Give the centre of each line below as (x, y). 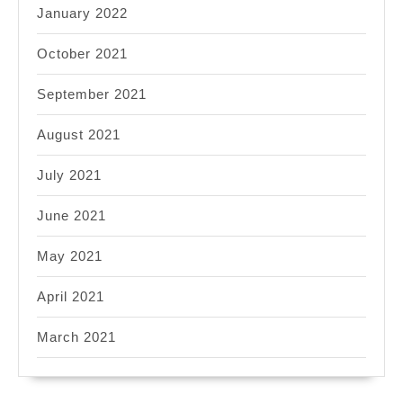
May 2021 (70, 255)
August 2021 (79, 134)
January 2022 (82, 13)
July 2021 (69, 175)
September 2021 (92, 94)
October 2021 (82, 53)
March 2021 (76, 336)
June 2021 (72, 215)
